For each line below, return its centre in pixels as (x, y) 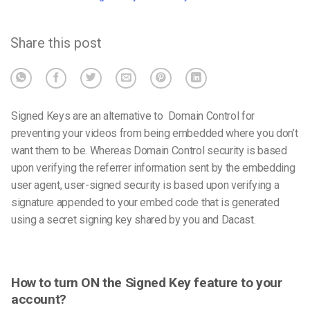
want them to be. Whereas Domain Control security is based (149, 151)
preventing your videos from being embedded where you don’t (155, 134)
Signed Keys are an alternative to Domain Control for (133, 116)
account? (39, 299)
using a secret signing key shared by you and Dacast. (134, 220)
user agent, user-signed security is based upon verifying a (145, 185)
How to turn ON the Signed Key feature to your (147, 282)
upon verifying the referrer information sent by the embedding (153, 168)
